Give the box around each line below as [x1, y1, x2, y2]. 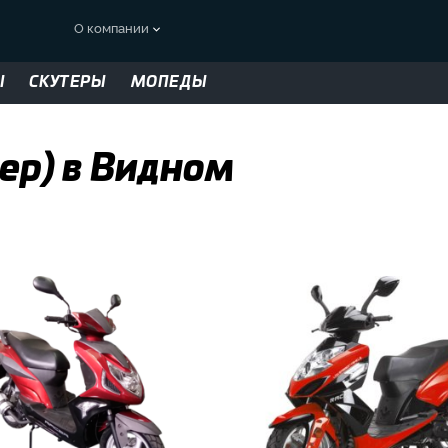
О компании [74, 18, 149, 36]
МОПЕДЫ [130, 75, 208, 90]
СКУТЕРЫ [29, 75, 107, 90]
